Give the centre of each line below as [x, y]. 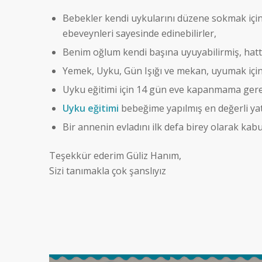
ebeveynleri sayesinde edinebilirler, [139, 34]
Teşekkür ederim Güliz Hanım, [115, 156]
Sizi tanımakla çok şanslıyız [107, 171]
